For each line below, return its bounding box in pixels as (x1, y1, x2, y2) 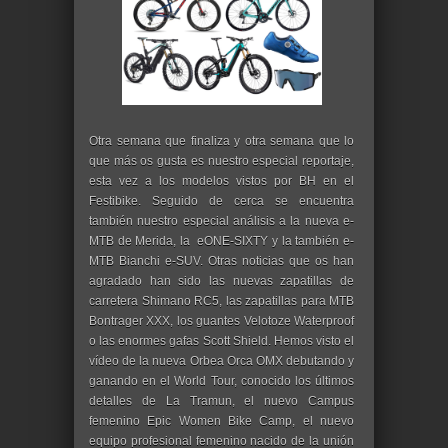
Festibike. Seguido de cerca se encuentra (89, 194, 354, 208)
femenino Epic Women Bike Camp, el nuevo (89, 414, 354, 428)
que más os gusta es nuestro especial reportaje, (89, 154, 354, 168)
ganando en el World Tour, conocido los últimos (89, 374, 354, 388)
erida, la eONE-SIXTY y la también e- (145, 234, 355, 248)
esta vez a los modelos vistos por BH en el (89, 174, 354, 188)
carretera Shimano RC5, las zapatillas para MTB (89, 294, 354, 308)
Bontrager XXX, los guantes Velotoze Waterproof (89, 314, 354, 328)
